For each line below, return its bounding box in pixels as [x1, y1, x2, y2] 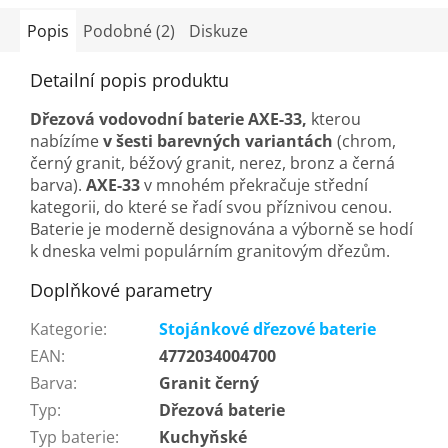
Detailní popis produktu [30, 67, 229, 92]
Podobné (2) [83, 19, 175, 42]
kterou [307, 107, 361, 130]
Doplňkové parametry [30, 277, 212, 302]
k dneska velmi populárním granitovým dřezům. [30, 239, 390, 262]
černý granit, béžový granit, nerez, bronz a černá [30, 151, 395, 174]
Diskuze [189, 19, 248, 42]
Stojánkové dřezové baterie [159, 317, 376, 340]
